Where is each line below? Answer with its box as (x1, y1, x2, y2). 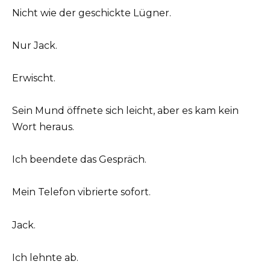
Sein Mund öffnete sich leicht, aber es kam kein (12, 105, 239, 117)
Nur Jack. (12, 39, 57, 51)
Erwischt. (12, 72, 55, 84)
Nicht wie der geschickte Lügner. (12, 7, 171, 19)
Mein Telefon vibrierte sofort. (12, 186, 151, 198)
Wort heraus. (12, 121, 74, 133)
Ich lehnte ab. (12, 251, 78, 263)
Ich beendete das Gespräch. (12, 154, 146, 166)
